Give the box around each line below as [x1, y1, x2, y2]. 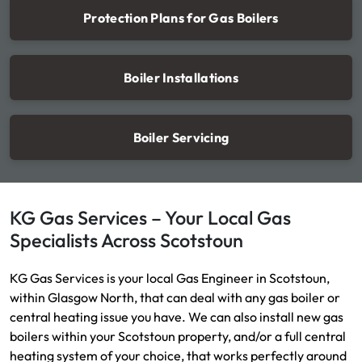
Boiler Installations [124, 69, 238, 86]
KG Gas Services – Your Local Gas [10, 205, 291, 229]
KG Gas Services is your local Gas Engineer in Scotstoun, [10, 269, 330, 286]
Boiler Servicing [133, 128, 229, 145]
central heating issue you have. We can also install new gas [10, 308, 343, 325]
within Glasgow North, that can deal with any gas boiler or [10, 288, 340, 305]
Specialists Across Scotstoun [10, 228, 243, 252]
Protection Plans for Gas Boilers [83, 9, 279, 26]
